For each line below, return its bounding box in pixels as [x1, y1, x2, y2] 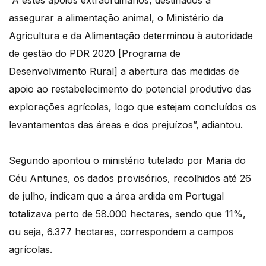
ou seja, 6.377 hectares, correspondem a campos [9, 226, 233, 238]
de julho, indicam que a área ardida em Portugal [9, 190, 224, 202]
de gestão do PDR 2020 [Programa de [9, 47, 180, 60]
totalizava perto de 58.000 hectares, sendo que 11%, [9, 208, 246, 220]
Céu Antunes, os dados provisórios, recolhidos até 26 [9, 172, 251, 185]
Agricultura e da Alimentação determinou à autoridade [9, 30, 253, 42]
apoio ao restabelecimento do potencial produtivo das [9, 83, 251, 96]
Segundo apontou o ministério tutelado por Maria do [9, 154, 246, 167]
